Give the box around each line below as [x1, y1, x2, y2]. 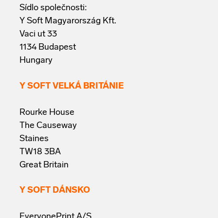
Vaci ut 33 [19, 30, 57, 39]
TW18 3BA [19, 147, 61, 157]
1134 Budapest [19, 43, 76, 53]
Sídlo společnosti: [19, 3, 87, 13]
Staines [19, 134, 49, 144]
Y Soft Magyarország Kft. [19, 17, 116, 26]
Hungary [19, 56, 53, 66]
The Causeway [19, 121, 77, 130]
